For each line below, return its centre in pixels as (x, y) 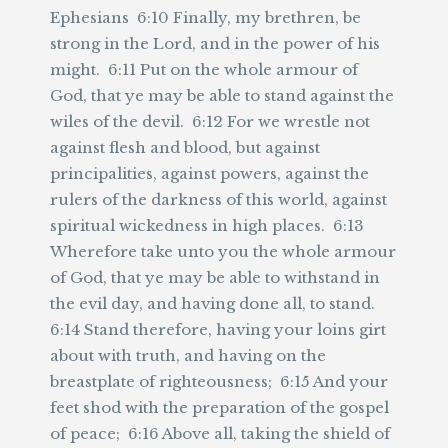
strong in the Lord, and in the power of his (215, 43)
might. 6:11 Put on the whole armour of (204, 69)
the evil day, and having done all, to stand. (214, 303)
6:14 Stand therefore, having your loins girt (218, 329)
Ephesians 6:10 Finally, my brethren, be (205, 17)
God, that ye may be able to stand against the (222, 95)
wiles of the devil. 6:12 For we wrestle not (210, 121)
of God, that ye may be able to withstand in (215, 277)
